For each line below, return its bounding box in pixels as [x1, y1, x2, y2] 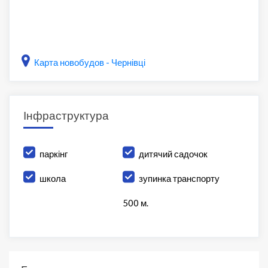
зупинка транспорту [139, 173, 220, 184]
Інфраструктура [23, 108, 109, 123]
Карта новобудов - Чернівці [34, 57, 145, 68]
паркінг [39, 148, 68, 160]
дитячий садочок [139, 148, 208, 160]
